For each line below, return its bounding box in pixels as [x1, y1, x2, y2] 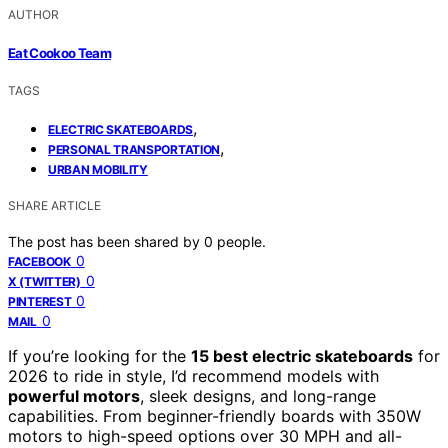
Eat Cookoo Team [8, 44, 112, 61]
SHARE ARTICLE [8, 197, 101, 213]
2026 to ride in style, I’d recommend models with [8, 365, 379, 386]
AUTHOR [8, 7, 59, 23]
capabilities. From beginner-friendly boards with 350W [8, 405, 421, 426]
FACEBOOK [8, 253, 71, 269]
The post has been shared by [8, 232, 204, 250]
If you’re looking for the [8, 345, 191, 366]
